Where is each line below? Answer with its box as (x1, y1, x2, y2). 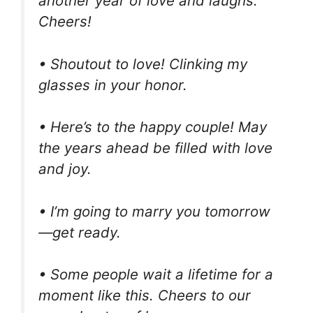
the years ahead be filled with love (38, 139, 272, 157)
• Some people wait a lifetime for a (38, 265, 273, 284)
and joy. (38, 160, 92, 178)
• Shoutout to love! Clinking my (38, 54, 247, 73)
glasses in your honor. (38, 75, 187, 94)
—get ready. (38, 223, 121, 241)
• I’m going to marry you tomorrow (38, 202, 270, 220)
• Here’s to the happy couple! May (38, 118, 267, 136)
